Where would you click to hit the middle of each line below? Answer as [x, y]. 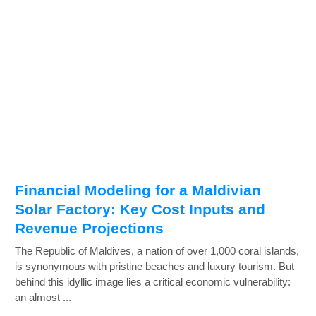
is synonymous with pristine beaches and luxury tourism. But [154, 266]
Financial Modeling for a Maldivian [138, 190]
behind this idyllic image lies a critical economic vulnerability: [153, 281]
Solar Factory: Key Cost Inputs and [140, 209]
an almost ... [43, 297]
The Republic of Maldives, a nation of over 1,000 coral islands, [157, 250]
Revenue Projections [89, 228]
